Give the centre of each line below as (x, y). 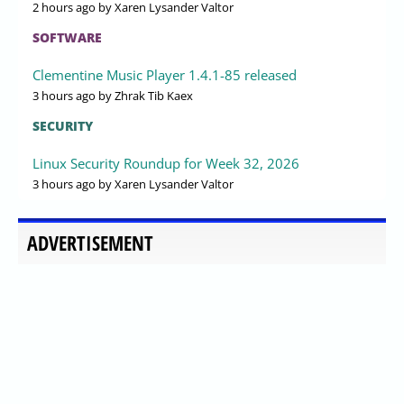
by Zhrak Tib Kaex (144, 95)
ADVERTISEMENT (90, 243)
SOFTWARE (67, 37)
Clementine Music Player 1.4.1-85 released (165, 74)
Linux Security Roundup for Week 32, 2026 (166, 163)
